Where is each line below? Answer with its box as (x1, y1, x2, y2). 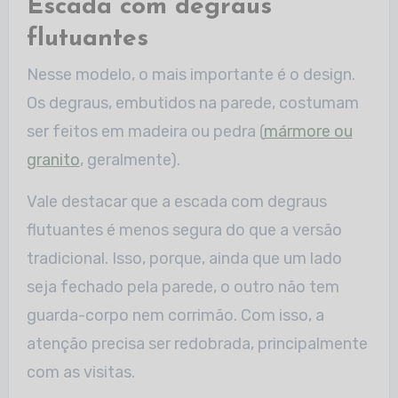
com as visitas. (26, 362, 135, 383)
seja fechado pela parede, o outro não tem (26, 277, 339, 298)
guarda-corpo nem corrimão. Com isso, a (26, 306, 324, 326)
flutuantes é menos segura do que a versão (26, 220, 342, 241)
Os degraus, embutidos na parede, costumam (26, 93, 359, 114)
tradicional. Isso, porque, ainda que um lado (26, 249, 342, 269)
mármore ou (263, 122, 353, 142)
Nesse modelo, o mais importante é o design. (26, 65, 355, 85)
